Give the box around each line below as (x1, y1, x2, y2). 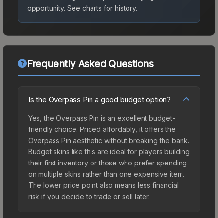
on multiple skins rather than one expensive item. (28, 169, 184, 178)
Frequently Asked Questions (26, 57, 154, 70)
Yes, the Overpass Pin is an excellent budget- (28, 113, 175, 122)
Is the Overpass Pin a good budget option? (28, 94, 171, 104)
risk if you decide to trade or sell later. (28, 192, 150, 200)
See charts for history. (65, 3, 137, 12)
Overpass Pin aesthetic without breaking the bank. (28, 136, 189, 145)
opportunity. (27, 3, 65, 12)
